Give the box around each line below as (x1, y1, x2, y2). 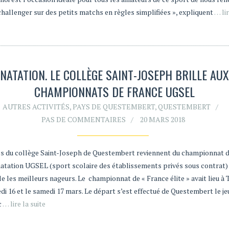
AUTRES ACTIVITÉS (3, 101, 70, 111)
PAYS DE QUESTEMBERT (73, 101, 155, 111)
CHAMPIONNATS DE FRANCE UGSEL (34, 82, 195, 101)
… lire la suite (2, 198, 45, 209)
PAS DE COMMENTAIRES (41, 114, 126, 124)
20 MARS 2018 (140, 114, 185, 124)
